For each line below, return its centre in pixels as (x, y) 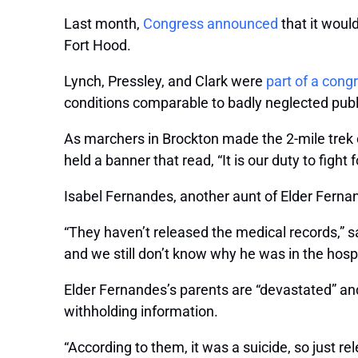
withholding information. (141, 312)
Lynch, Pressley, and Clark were (165, 82)
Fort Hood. (97, 46)
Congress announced (211, 24)
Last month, (103, 24)
